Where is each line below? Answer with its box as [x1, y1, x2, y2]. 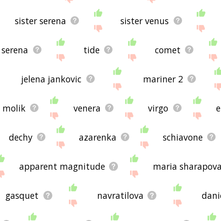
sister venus [120, 14, 169, 27]
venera [73, 102, 101, 114]
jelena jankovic [21, 73, 82, 85]
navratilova [97, 189, 144, 201]
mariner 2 [143, 73, 183, 85]
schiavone [162, 131, 203, 143]
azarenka [78, 131, 116, 143]
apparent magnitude [19, 160, 106, 172]
